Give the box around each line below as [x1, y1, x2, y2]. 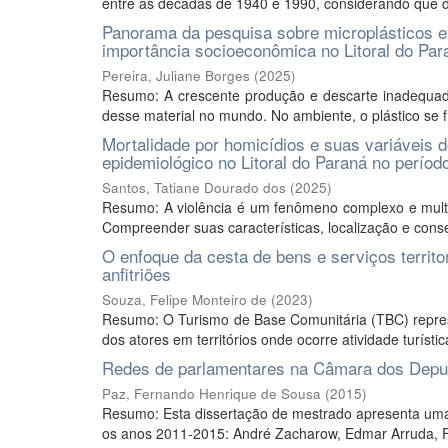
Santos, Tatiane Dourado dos [102, 178, 286, 197]
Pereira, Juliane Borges [102, 66, 250, 85]
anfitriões [102, 261, 171, 286]
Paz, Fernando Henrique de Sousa [102, 384, 321, 403]
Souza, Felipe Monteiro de [102, 290, 267, 309]
